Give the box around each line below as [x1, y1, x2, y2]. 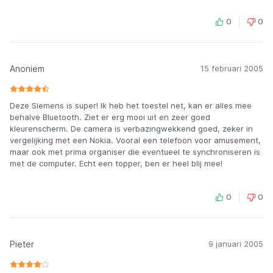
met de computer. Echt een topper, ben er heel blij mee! [10, 158, 222, 168]
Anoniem [10, 63, 44, 74]
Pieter [10, 239, 34, 249]
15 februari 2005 [200, 63, 263, 73]
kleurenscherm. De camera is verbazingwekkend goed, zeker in [10, 124, 253, 133]
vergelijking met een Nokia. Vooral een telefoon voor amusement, [10, 135, 261, 145]
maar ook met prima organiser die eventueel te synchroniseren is [10, 147, 260, 157]
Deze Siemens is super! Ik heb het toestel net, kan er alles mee [10, 101, 252, 110]
